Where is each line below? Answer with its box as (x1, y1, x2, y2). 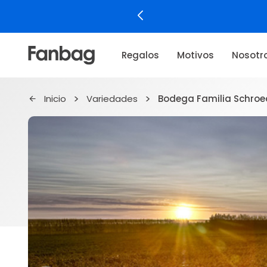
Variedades (86, 92, 138, 105)
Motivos (176, 48, 214, 61)
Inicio (44, 92, 66, 105)
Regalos (121, 48, 159, 61)
